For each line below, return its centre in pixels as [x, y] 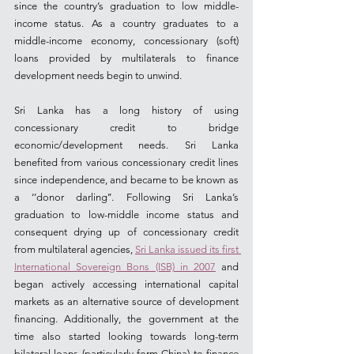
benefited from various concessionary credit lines [126, 162]
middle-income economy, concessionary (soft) [126, 41]
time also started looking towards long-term [126, 336]
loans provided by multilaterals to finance [126, 58]
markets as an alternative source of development [126, 301]
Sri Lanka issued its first [187, 249]
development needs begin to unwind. [98, 75]
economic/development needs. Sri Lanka [126, 145]
